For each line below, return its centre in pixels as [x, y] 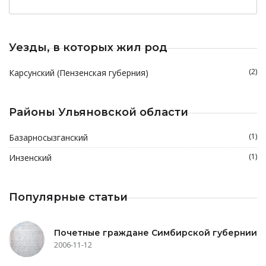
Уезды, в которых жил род [88, 47]
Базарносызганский [48, 137]
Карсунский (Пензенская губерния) [79, 73]
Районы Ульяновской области [99, 112]
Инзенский [30, 158]
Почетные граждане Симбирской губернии [156, 232]
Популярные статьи [68, 197]
